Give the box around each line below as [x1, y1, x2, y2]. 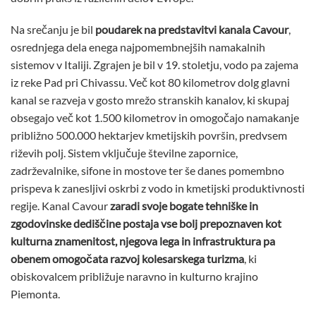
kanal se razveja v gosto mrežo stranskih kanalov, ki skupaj [11, 93, 289, 107]
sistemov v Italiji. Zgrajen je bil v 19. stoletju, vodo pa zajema [11, 58, 298, 72]
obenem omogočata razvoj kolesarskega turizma [11, 252, 244, 266]
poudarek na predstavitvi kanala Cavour [95, 23, 288, 37]
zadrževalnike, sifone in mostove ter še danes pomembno [11, 164, 284, 178]
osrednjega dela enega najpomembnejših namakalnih [11, 40, 265, 54]
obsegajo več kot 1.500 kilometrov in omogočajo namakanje [11, 111, 299, 125]
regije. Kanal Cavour [11, 199, 110, 213]
